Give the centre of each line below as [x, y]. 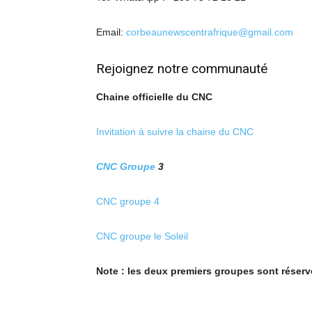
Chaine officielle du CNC [154, 97]
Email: [111, 32]
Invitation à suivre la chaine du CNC [175, 132]
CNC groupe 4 [128, 201]
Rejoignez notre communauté [182, 69]
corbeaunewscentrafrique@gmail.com [210, 32]
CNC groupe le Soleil [142, 236]
